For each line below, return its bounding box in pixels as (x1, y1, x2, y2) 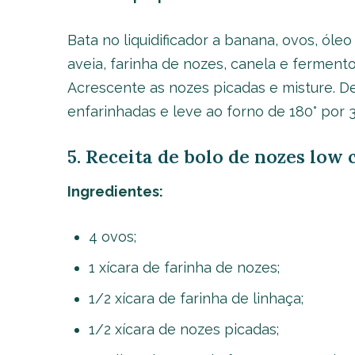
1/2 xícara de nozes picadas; (88, 321, 279, 338)
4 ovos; (88, 228, 136, 245)
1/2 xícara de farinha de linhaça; (88, 290, 303, 307)
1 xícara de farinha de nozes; (88, 259, 280, 276)
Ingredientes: (67, 183, 163, 200)
